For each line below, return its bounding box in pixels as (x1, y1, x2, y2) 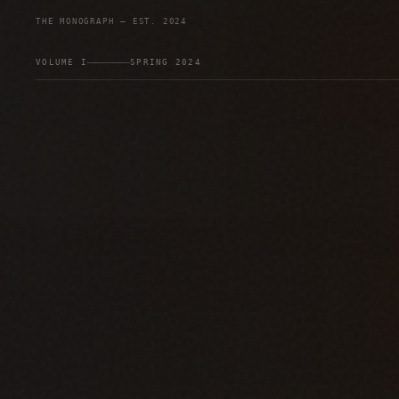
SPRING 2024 (130, 58, 201, 67)
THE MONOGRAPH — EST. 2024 (36, 16, 187, 26)
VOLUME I (36, 58, 87, 67)
